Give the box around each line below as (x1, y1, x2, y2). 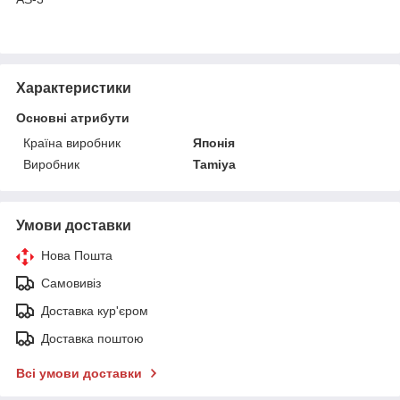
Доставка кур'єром (41, 303, 148, 318)
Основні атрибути (16, 110, 129, 125)
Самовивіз (41, 275, 101, 290)
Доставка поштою (41, 330, 144, 346)
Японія (193, 135, 236, 150)
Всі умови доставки (16, 365, 142, 380)
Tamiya (193, 156, 237, 171)
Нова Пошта (41, 247, 112, 262)
